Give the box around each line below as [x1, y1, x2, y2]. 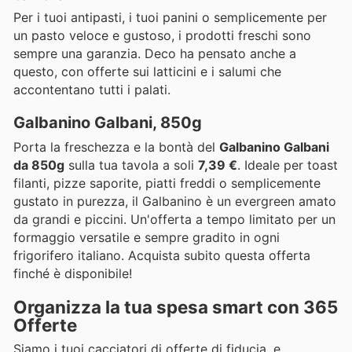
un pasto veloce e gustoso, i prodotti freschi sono [13, 27, 311, 44]
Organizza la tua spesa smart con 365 [13, 296, 338, 318]
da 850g [13, 157, 64, 174]
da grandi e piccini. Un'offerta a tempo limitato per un [13, 211, 335, 228]
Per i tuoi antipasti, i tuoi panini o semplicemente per [13, 9, 327, 26]
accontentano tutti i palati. [13, 82, 170, 98]
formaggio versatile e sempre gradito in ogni [13, 229, 280, 246]
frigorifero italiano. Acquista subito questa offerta [13, 247, 310, 264]
